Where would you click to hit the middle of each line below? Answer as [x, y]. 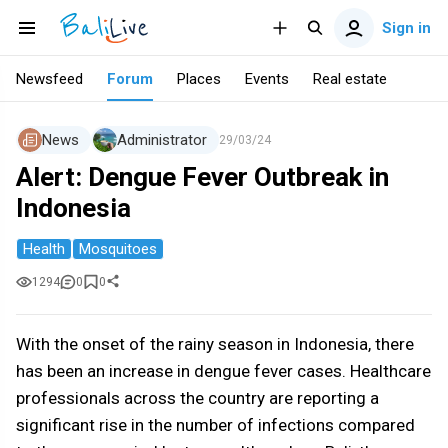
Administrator [162, 140]
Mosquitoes [118, 249]
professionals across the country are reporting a [197, 398]
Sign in [406, 27]
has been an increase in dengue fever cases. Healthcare [223, 371]
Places [199, 79]
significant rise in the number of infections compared [215, 425]
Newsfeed [49, 79]
